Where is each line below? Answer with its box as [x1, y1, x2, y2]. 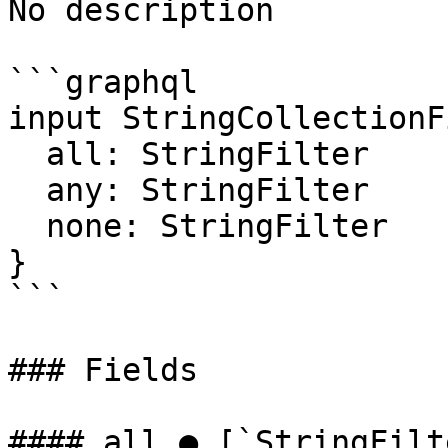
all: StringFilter [8, 136, 46, 172]
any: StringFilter [8, 172, 46, 208]
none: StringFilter [8, 208, 46, 244]
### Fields [8, 352, 198, 388]
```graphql [8, 64, 198, 100]
